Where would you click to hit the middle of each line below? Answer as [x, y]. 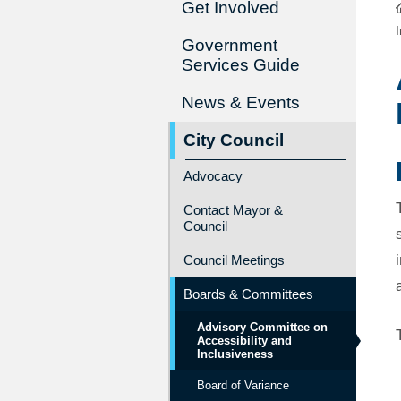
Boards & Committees [248, 294]
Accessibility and [244, 341]
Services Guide [240, 65]
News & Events [240, 102]
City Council [233, 140]
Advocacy [213, 176]
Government [229, 45]
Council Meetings [234, 260]
